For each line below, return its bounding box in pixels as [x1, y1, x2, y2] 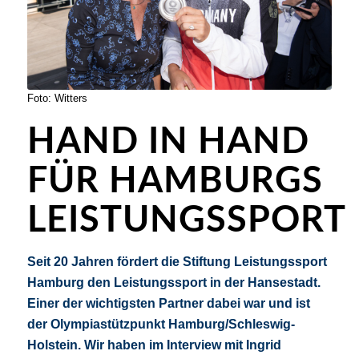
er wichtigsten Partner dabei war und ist [70, 296, 310, 310]
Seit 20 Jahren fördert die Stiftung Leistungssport [26, 254, 327, 268]
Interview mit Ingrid [166, 337, 281, 352]
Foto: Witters [26, 91, 87, 104]
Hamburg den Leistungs [26, 275, 175, 289]
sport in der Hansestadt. [174, 275, 321, 289]
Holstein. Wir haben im [26, 337, 167, 352]
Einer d [26, 296, 71, 310]
